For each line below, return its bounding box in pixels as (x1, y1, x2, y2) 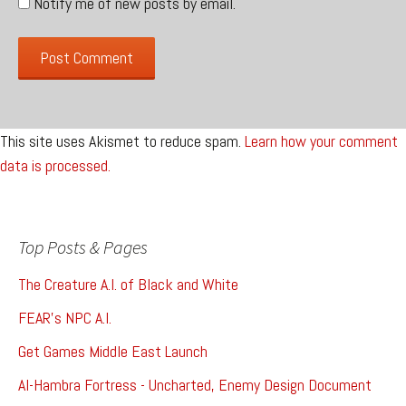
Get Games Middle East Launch (18, 340, 208, 362)
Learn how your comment (245, 130, 398, 151)
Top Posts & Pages (18, 235, 148, 258)
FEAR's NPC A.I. (18, 306, 111, 328)
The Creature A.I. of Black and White (18, 273, 238, 295)
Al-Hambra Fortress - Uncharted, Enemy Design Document (18, 373, 372, 395)
